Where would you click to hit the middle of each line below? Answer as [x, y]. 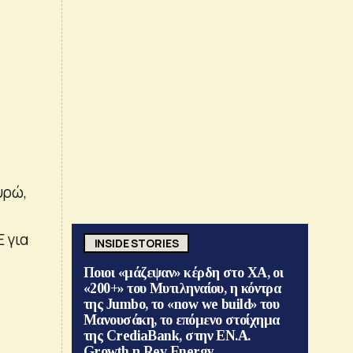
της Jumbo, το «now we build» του [182, 305]
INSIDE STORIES [136, 243]
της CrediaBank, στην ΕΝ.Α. [167, 336]
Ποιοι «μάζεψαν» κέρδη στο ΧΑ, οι [184, 273]
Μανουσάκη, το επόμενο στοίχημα [182, 320]
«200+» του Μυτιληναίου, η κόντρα [182, 289]
